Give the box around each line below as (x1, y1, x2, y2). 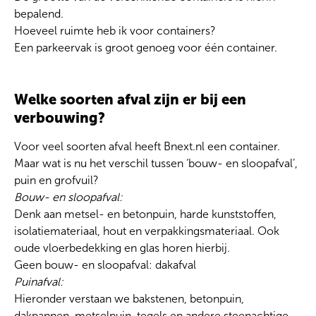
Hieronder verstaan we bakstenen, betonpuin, (14, 292, 244, 306)
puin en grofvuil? (14, 174, 102, 188)
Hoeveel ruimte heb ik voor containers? (14, 24, 216, 38)
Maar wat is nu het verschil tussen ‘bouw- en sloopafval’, (14, 157, 298, 171)
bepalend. (14, 7, 63, 21)
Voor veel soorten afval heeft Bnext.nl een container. (14, 140, 280, 154)
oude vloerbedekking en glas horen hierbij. (14, 241, 230, 255)
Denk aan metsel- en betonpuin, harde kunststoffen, (14, 207, 276, 221)
